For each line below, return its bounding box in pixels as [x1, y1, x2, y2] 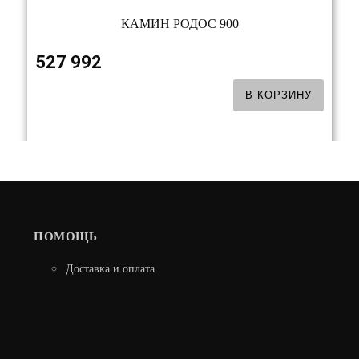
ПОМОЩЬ [34, 230, 98, 244]
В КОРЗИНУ [245, 88, 312, 101]
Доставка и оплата [66, 263, 155, 276]
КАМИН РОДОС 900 [120, 16, 239, 30]
